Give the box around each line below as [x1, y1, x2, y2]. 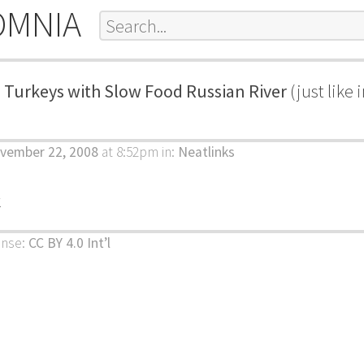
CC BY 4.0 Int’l [28, 234, 110, 253]
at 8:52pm [98, 143, 158, 162]
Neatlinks [178, 143, 235, 162]
